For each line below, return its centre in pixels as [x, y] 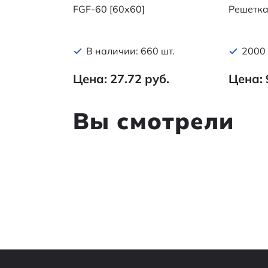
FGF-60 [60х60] [109, 9]
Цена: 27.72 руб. [121, 78]
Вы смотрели [154, 121]
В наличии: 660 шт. [130, 51]
